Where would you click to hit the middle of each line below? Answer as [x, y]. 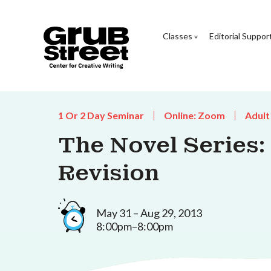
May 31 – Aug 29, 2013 [149, 213]
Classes [177, 36]
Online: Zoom [194, 115]
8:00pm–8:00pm [135, 226]
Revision [109, 173]
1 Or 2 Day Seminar [101, 115]
